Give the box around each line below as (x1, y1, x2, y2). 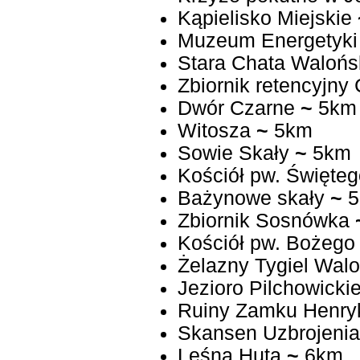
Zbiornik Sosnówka (177, 210, 350, 232)
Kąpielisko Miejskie (177, 7, 352, 30)
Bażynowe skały (177, 187, 325, 210)
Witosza (177, 120, 251, 142)
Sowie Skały (177, 142, 289, 165)
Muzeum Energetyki (177, 30, 358, 52)
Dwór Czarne (177, 97, 295, 120)
